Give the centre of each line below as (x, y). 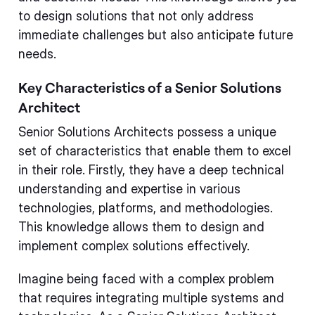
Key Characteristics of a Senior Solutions (150, 87)
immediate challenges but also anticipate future (156, 35)
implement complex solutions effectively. (134, 246)
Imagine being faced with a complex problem (146, 279)
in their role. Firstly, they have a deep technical (151, 170)
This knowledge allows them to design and (141, 227)
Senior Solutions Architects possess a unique (147, 132)
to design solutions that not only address (136, 16)
